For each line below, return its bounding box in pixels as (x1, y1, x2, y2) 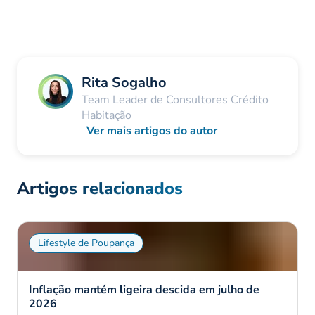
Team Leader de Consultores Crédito (82, 91, 269, 108)
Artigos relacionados (17, 176, 183, 200)
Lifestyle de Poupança (38, 236, 134, 250)
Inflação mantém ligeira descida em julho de (29, 281, 259, 297)
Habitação (82, 107, 131, 123)
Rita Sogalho (82, 72, 167, 92)
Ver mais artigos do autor (86, 122, 217, 139)
